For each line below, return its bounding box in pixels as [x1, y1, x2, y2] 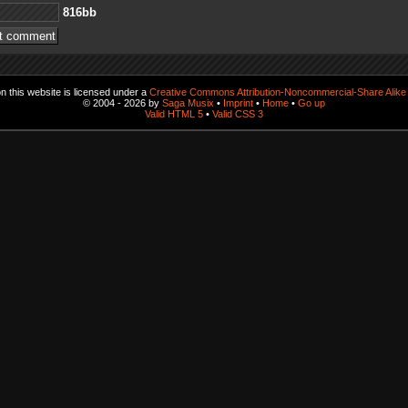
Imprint [223, 97, 253, 108]
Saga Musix [162, 97, 214, 108]
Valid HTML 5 [145, 107, 203, 119]
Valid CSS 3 [212, 107, 263, 119]
